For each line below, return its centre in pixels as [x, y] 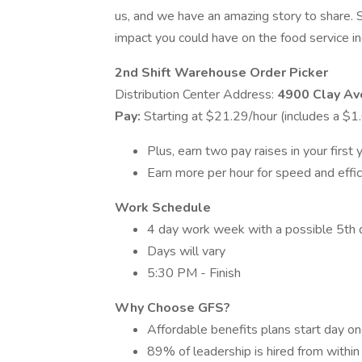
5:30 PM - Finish [194, 273]
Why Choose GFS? [173, 308]
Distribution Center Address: [196, 95]
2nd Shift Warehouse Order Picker [221, 73]
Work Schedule [163, 208]
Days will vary [186, 251]
